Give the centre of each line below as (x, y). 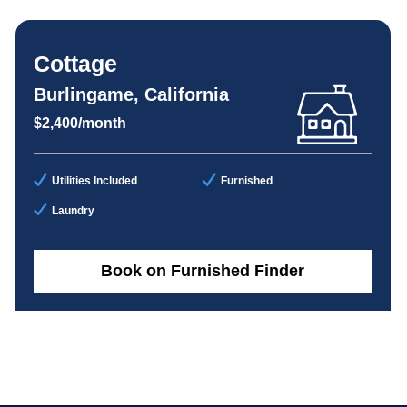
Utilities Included (94, 181)
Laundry (73, 210)
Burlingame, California (131, 95)
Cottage (75, 64)
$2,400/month (80, 124)
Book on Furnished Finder (203, 271)
